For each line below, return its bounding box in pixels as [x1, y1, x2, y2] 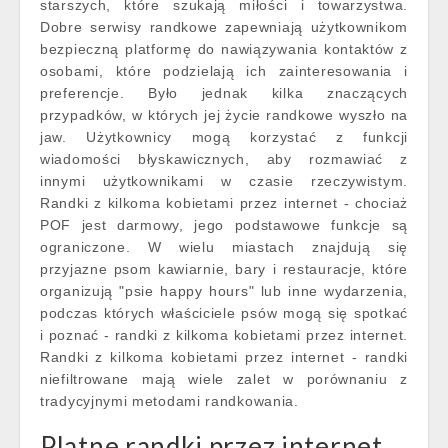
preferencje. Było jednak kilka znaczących [40, 85, 408, 101]
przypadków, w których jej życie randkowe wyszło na [40, 107, 408, 123]
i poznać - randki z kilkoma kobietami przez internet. [40, 327, 408, 343]
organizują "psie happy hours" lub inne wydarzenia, [40, 283, 408, 299]
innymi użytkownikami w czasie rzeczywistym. [40, 173, 408, 189]
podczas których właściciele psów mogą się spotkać [40, 305, 408, 321]
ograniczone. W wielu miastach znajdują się [40, 239, 408, 255]
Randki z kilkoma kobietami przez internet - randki [40, 349, 408, 365]
